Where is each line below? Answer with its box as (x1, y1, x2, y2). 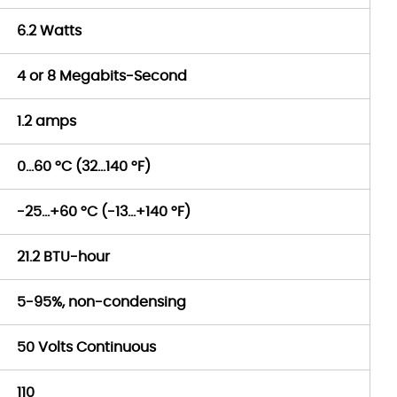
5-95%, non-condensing (17, 295, 186, 309)
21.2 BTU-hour (17, 250, 110, 264)
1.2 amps (17, 114, 76, 128)
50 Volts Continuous (17, 340, 156, 354)
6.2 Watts (17, 24, 82, 38)
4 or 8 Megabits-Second (17, 69, 187, 83)
